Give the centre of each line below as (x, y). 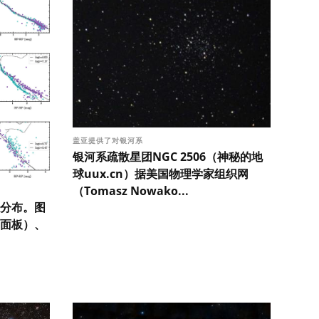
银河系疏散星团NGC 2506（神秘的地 (168, 157)
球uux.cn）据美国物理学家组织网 (161, 174)
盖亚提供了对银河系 (109, 141)
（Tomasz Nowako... (131, 191)
